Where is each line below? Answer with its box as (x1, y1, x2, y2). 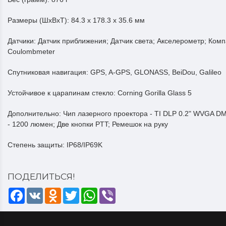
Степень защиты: (8, 141, 67, 149)
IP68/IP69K (67, 141, 102, 149)
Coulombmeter (8, 47, 55, 55)
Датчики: (8, 37, 38, 45)
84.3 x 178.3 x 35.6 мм (71, 16, 145, 24)
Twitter (79, 188, 100, 196)
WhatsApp (97, 188, 130, 196)
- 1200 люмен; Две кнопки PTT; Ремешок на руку (8, 120, 168, 128)
